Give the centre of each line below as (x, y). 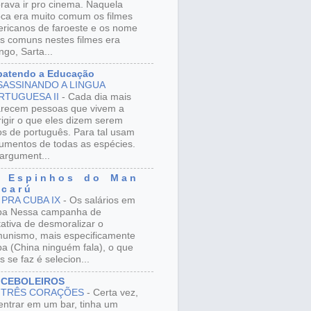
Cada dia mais (100, 96)
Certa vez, (116, 293)
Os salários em (102, 201)
